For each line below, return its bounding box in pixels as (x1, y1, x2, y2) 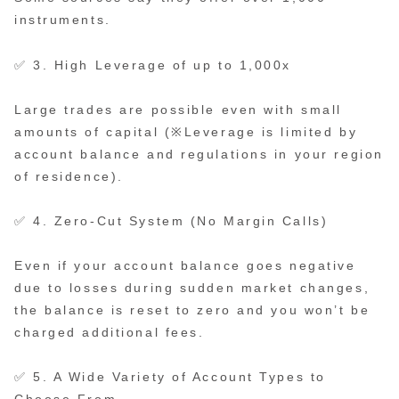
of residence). (14, 168, 124, 183)
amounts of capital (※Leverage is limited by (14, 124, 358, 139)
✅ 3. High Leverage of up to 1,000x (14, 57, 292, 72)
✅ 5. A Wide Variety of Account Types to (14, 370, 326, 385)
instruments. (14, 12, 111, 28)
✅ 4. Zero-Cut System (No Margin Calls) (14, 214, 329, 229)
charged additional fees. (14, 325, 205, 340)
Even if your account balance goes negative (14, 258, 356, 273)
